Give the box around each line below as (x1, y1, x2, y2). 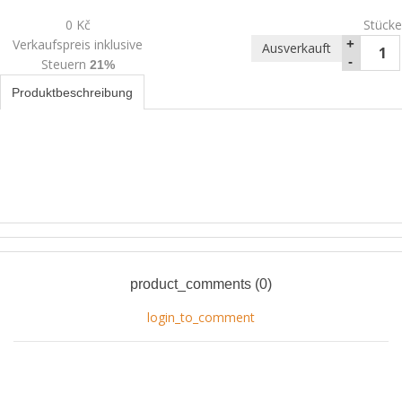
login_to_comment (147, 308, 255, 326)
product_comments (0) (130, 275, 272, 292)
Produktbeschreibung (12, 84, 133, 100)
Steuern (40, 55, 90, 73)
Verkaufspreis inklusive (13, 35, 144, 53)
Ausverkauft (261, 39, 331, 57)
